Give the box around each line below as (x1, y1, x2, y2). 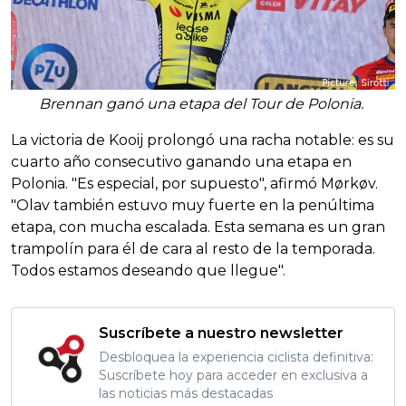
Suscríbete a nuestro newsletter (99, 324, 343, 343)
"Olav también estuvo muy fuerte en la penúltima (11, 197, 374, 215)
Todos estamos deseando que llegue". (11, 262, 285, 280)
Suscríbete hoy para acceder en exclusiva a (99, 367, 368, 384)
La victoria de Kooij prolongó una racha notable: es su (11, 131, 394, 150)
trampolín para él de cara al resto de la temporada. (11, 240, 375, 258)
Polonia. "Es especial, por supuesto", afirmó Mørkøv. (11, 175, 378, 193)
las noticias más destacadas (99, 385, 273, 402)
